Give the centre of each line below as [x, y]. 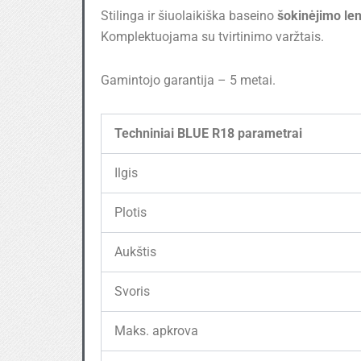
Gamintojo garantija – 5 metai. [188, 80]
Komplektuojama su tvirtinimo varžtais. [212, 36]
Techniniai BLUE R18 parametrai [208, 133]
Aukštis [135, 251]
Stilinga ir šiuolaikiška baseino [189, 15]
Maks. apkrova [156, 330]
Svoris [132, 291]
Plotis [131, 212]
